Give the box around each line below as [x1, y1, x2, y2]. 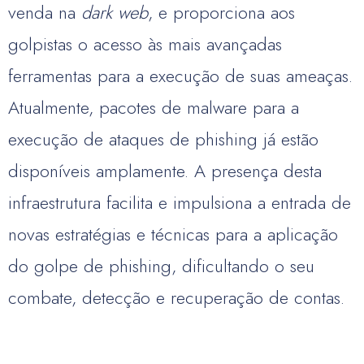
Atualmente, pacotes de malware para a [8, 94, 299, 120]
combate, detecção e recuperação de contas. [8, 284, 344, 310]
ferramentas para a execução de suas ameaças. [8, 63, 353, 89]
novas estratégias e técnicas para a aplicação [8, 221, 338, 247]
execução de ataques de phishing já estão [8, 126, 318, 152]
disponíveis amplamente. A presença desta [8, 158, 322, 184]
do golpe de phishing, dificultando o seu [8, 253, 314, 279]
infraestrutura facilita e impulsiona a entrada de [8, 189, 351, 215]
